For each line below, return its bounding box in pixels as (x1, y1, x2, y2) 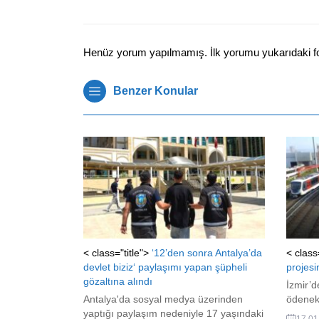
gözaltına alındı (83, 276, 152, 288)
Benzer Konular (113, 84, 198, 97)
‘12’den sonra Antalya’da (152, 247, 262, 259)
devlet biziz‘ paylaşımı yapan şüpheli (83, 261, 247, 273)
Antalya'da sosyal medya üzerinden (83, 293, 243, 305)
